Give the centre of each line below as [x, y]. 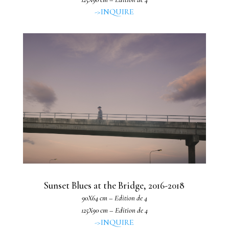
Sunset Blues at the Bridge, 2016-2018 [114, 186]
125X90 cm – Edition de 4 [114, 210]
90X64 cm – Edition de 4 [114, 198]
